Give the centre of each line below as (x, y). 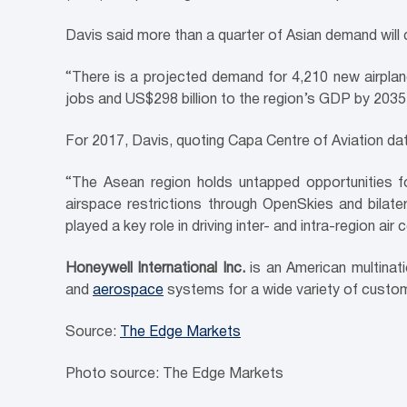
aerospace (128, 291)
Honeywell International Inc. (155, 269)
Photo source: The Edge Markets (174, 374)
